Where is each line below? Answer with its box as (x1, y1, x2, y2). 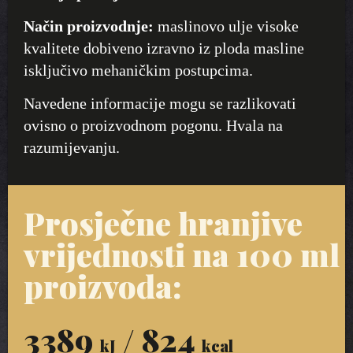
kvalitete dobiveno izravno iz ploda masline (24, 39, 304, 57)
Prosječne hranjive (24, 201, 303, 243)
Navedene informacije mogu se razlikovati (24, 94, 296, 112)
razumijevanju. (24, 138, 120, 156)
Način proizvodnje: (24, 17, 154, 35)
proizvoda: (24, 264, 182, 307)
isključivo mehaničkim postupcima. (24, 61, 253, 79)
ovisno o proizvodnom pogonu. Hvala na (24, 116, 283, 134)
